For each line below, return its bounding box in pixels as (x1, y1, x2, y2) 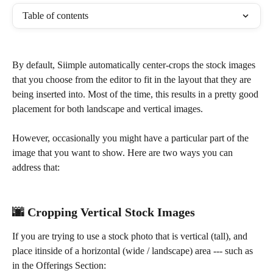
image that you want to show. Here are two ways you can (12, 147, 235, 158)
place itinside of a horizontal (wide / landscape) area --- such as (12, 246, 255, 257)
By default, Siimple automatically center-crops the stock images (12, 60, 258, 70)
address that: (12, 162, 62, 172)
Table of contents (23, 10, 88, 21)
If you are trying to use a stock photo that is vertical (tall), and (12, 231, 250, 242)
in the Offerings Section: (12, 260, 106, 271)
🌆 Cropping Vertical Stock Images (12, 205, 195, 219)
